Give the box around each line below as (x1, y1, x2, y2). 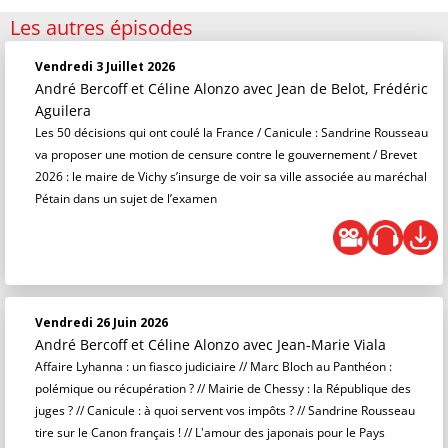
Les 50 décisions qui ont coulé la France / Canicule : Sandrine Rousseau (35, 124, 428, 141)
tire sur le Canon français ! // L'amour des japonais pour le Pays (35, 424, 385, 441)
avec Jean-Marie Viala (243, 335, 386, 354)
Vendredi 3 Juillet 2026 (35, 58, 175, 75)
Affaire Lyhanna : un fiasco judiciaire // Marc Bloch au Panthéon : (35, 358, 392, 375)
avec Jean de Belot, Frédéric (243, 79, 428, 98)
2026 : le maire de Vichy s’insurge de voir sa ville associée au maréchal (35, 168, 427, 185)
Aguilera (35, 101, 91, 120)
